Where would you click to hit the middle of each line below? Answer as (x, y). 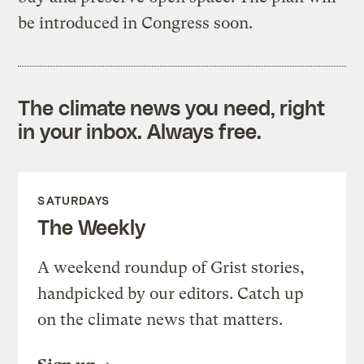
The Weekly (91, 226)
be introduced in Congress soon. (136, 23)
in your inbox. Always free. (140, 130)
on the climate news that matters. (160, 319)
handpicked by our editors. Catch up (171, 293)
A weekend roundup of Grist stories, (171, 267)
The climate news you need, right (172, 107)
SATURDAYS (74, 200)
